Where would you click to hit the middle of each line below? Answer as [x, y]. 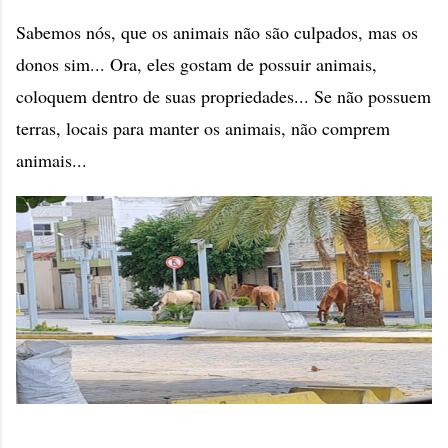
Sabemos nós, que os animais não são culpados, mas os [217, 32]
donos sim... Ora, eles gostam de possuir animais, [196, 64]
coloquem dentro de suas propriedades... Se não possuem [223, 96]
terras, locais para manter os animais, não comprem [203, 128]
